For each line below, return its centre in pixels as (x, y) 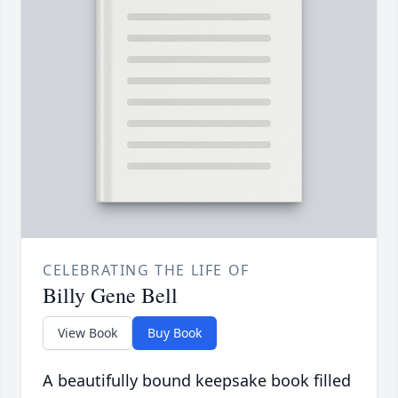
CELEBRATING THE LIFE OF (146, 271)
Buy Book (175, 333)
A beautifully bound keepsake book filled (197, 381)
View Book (88, 333)
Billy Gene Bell (110, 295)
